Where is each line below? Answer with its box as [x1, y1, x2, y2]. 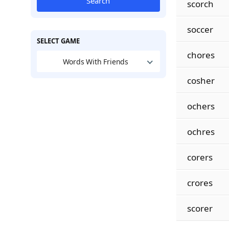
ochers [187, 100, 215, 112]
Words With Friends [62, 56, 129, 66]
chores [187, 49, 215, 61]
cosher [187, 75, 215, 86]
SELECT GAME [36, 36, 80, 45]
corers [187, 151, 213, 163]
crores [187, 177, 213, 189]
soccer [187, 24, 213, 35]
